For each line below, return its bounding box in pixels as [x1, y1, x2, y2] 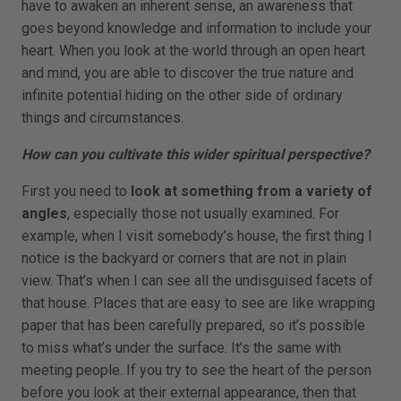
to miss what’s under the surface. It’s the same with [21, 338, 341, 356]
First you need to [21, 182, 131, 200]
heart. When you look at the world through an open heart [21, 41, 365, 59]
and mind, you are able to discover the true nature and [21, 64, 354, 81]
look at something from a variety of [131, 182, 372, 200]
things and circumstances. [21, 108, 183, 126]
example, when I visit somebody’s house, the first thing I [21, 226, 372, 244]
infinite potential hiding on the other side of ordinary [21, 86, 343, 104]
